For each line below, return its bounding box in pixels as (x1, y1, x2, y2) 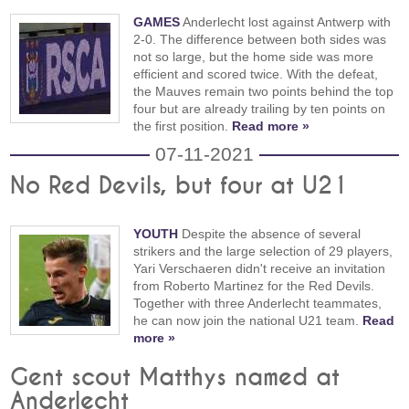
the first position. (133, 118, 233, 133)
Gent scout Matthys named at (10, 366, 341, 391)
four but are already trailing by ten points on (133, 100, 386, 116)
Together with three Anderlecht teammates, (133, 296, 383, 311)
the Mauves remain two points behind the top (133, 83, 394, 99)
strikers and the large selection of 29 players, (133, 244, 393, 259)
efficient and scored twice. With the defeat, (133, 66, 379, 81)
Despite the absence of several (178, 226, 362, 242)
